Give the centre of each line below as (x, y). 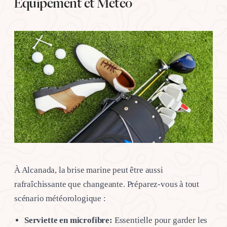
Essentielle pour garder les (160, 220)
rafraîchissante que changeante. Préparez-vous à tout (107, 184)
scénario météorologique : (60, 198)
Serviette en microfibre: (68, 220)
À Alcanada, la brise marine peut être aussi (89, 170)
